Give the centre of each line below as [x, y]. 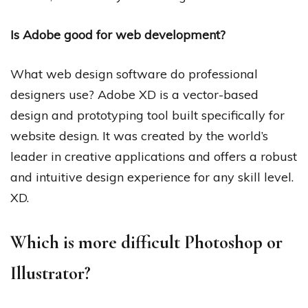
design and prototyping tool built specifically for [147, 115]
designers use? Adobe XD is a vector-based [134, 94]
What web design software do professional [134, 74]
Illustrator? [51, 273]
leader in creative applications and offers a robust [154, 156]
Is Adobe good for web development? [118, 34]
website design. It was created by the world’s [139, 135]
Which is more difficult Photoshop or [146, 242]
